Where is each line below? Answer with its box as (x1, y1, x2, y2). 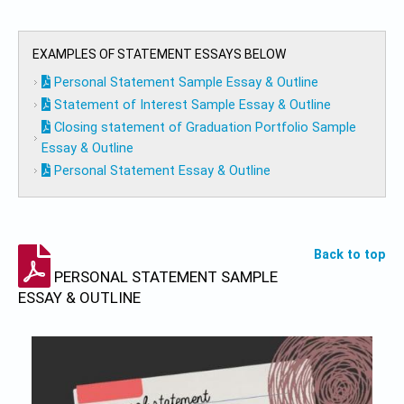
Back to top (314, 247, 386, 263)
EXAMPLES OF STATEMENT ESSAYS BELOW (32, 47, 286, 62)
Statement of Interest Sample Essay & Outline (50, 97, 332, 114)
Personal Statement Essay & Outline (50, 163, 271, 179)
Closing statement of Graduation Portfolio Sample (50, 120, 357, 136)
